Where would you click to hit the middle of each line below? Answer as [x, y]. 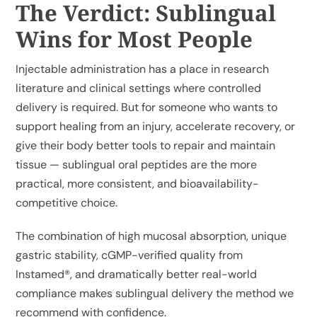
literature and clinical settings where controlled [139, 88]
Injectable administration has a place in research [143, 69]
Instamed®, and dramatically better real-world [137, 274]
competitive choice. [67, 202]
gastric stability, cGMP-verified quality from [129, 255]
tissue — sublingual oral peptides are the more [137, 164]
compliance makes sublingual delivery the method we [155, 293]
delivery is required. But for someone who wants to [147, 107]
